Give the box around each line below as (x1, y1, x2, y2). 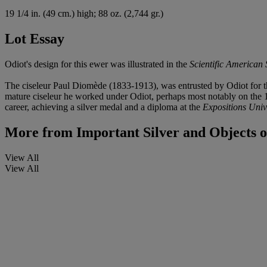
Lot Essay (5, 30, 64, 46)
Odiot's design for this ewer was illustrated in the (5, 58, 190, 69)
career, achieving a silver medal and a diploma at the (5, 101, 203, 112)
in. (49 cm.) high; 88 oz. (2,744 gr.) (29, 8, 163, 18)
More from (5, 124, 73, 140)
